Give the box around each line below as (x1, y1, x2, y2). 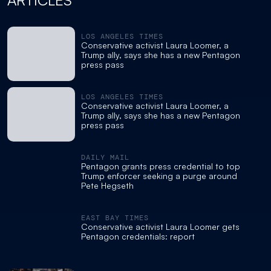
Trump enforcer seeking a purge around (81, 171, 237, 181)
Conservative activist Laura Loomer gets (81, 221, 240, 232)
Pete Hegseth (81, 180, 134, 191)
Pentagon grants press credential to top (81, 161, 240, 172)
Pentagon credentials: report (81, 231, 195, 242)
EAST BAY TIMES (81, 213, 149, 223)
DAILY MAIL (81, 152, 129, 163)
